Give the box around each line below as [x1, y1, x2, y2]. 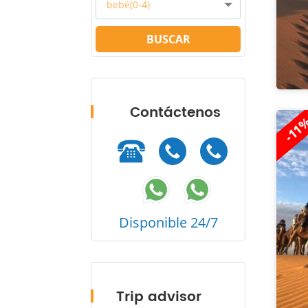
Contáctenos [130, 102, 221, 124]
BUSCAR [146, 32, 190, 47]
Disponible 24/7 [118, 213, 218, 232]
